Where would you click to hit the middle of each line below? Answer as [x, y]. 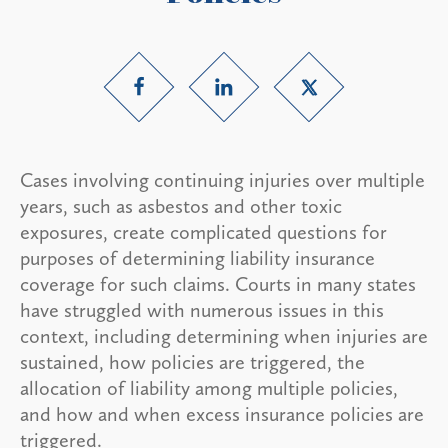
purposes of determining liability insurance [197, 257]
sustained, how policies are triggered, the [192, 361]
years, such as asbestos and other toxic [181, 205]
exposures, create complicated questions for [203, 231]
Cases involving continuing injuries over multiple [222, 179]
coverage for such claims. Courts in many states [218, 283]
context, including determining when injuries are [224, 335]
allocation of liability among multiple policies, [209, 387]
